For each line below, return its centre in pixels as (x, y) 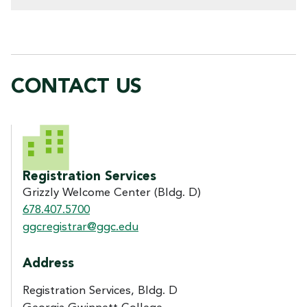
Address (48, 264)
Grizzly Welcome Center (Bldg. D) (112, 193)
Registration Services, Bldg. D (100, 291)
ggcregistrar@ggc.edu (81, 227)
